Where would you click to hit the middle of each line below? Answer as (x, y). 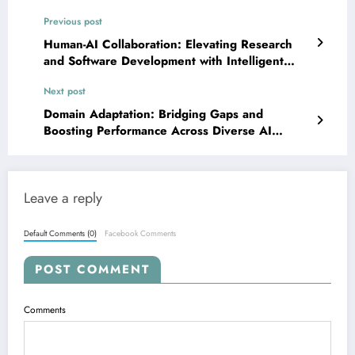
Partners (67, 77)
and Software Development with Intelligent (164, 61)
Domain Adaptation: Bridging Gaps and (153, 114)
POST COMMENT (92, 270)
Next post (65, 91)
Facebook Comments (141, 234)
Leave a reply (63, 198)
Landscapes (76, 147)
